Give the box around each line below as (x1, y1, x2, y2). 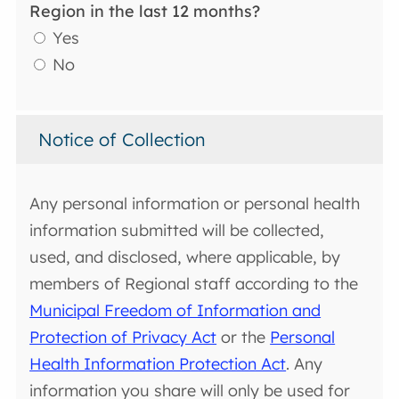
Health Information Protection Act (29, 354, 287, 375)
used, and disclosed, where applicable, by (29, 247, 341, 268)
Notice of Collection (38, 128, 207, 151)
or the (216, 327, 271, 348)
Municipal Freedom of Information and (29, 300, 322, 322)
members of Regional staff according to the (29, 273, 359, 295)
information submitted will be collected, (29, 220, 325, 241)
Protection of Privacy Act (29, 327, 217, 348)
